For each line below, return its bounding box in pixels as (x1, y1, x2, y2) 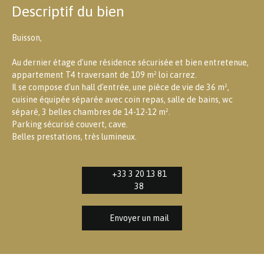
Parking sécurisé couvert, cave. (12, 120, 128, 130)
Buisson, (12, 33, 42, 43)
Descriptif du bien (12, 2, 124, 20)
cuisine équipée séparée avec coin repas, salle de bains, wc (12, 95, 233, 105)
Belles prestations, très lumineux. (12, 132, 137, 142)
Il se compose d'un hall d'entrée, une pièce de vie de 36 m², (12, 82, 229, 93)
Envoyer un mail (109, 213, 169, 223)
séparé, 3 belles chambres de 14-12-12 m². (12, 107, 170, 117)
